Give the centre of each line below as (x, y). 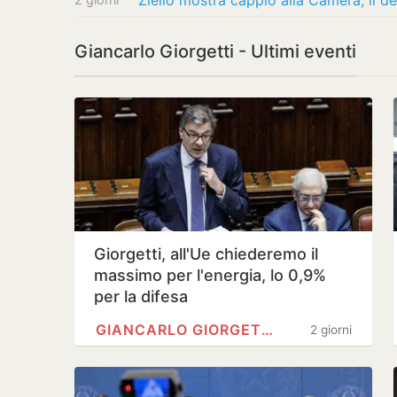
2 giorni (331, 330)
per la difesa (141, 296)
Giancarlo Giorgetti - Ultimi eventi (215, 51)
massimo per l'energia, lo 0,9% (210, 275)
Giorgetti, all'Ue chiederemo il (206, 254)
